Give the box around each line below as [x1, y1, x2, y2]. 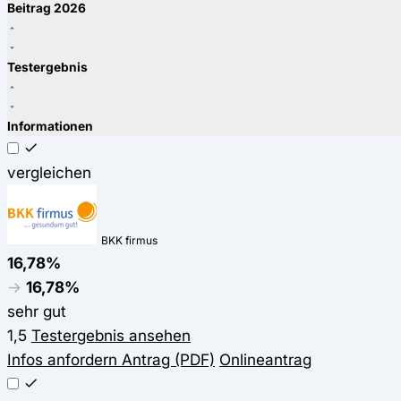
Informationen [7, 119, 93, 134]
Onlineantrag [219, 350, 311, 370]
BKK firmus [101, 234, 158, 248]
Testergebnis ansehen [31, 326, 191, 346]
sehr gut [7, 302, 66, 321]
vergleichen [7, 163, 91, 183]
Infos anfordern [7, 350, 117, 370]
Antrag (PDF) [117, 350, 215, 370]
